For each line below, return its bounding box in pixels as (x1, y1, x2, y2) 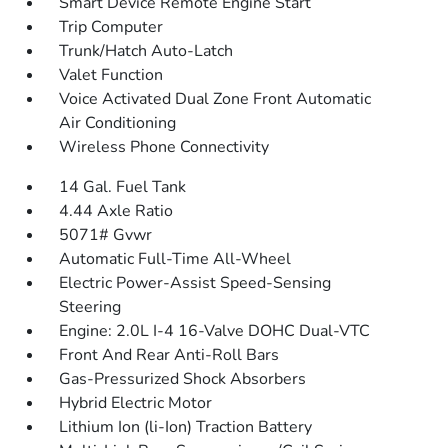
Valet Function (59, 64, 164, 86)
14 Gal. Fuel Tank (59, 176, 187, 198)
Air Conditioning (59, 112, 177, 134)
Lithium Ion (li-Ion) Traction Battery (59, 416, 313, 438)
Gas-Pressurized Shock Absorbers (59, 368, 307, 390)
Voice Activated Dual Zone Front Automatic (59, 88, 372, 110)
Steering (59, 296, 122, 318)
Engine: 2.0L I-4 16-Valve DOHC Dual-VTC (59, 320, 371, 342)
